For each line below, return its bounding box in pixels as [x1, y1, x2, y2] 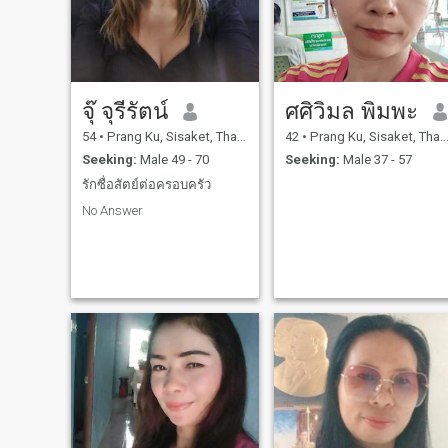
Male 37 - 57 [339, 151, 412, 167]
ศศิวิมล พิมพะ [284, 98, 418, 125]
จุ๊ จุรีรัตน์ [81, 98, 168, 125]
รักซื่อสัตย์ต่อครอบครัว [81, 177, 211, 193]
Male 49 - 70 [136, 151, 209, 167]
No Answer [81, 202, 143, 218]
